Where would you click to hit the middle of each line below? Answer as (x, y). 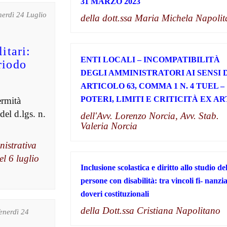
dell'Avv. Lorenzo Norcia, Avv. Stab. (149, 116)
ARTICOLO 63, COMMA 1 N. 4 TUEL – (152, 86)
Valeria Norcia (109, 126)
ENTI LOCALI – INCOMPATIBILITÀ (150, 59)
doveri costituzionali (115, 194)
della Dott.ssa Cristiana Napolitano (150, 211)
